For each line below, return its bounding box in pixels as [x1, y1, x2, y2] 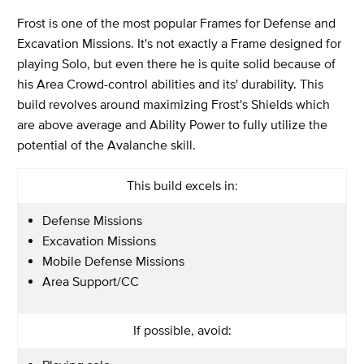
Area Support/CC [42, 273, 139, 288]
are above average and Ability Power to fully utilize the [17, 116, 327, 132]
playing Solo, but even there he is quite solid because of [17, 55, 336, 71]
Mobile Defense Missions [42, 253, 184, 268]
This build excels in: [126, 177, 238, 193]
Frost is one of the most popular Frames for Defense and [17, 15, 336, 30]
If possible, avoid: [132, 322, 232, 337]
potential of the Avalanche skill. [17, 136, 196, 152]
